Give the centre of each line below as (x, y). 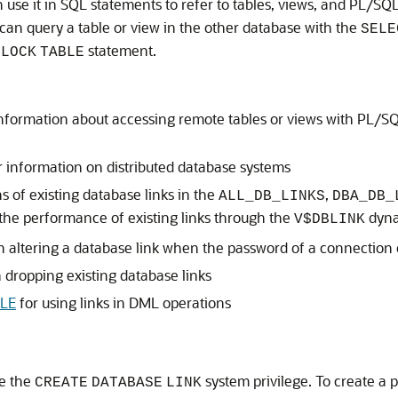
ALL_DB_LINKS (272, 196)
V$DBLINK (330, 219)
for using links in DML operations (123, 302)
